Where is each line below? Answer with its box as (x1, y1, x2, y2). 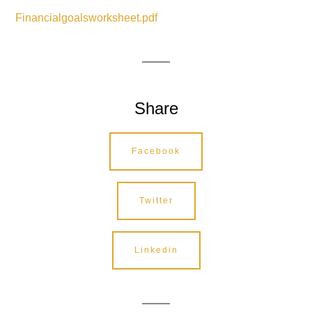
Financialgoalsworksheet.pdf (15, 12, 158, 24)
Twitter (139, 196, 173, 206)
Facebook (132, 146, 180, 157)
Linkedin (134, 245, 178, 256)
